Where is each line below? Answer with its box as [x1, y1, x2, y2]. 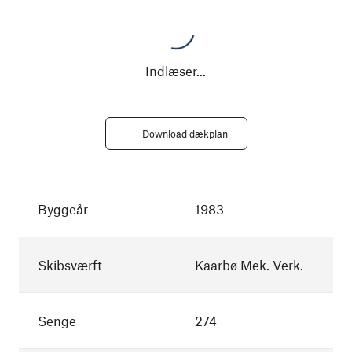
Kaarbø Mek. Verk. [195, 256, 303, 273]
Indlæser [145, 62, 197, 79]
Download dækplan [141, 126, 228, 140]
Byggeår [38, 200, 88, 217]
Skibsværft [38, 256, 102, 273]
